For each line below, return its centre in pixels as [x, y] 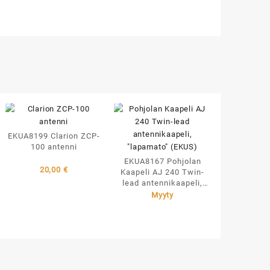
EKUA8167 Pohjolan [162, 161]
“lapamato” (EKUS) [162, 193]
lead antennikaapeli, [163, 183]
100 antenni [54, 146]
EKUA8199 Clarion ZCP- [54, 136]
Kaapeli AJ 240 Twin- [163, 172]
